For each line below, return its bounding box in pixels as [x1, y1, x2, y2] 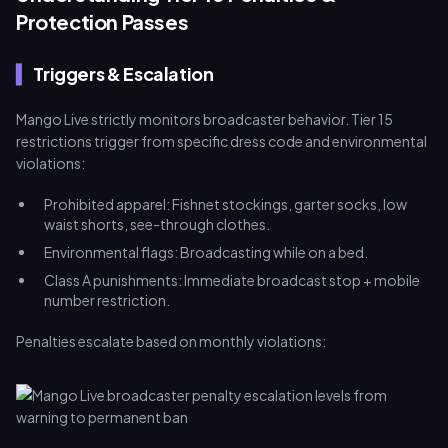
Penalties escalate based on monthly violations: [16, 332, 326, 350]
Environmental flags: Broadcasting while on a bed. [44, 243, 368, 261]
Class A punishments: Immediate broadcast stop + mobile [44, 271, 420, 289]
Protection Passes [16, 9, 189, 34]
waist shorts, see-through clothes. [44, 215, 270, 233]
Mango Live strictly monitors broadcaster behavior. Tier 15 [16, 110, 393, 128]
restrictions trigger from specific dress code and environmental [16, 132, 427, 150]
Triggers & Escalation [33, 62, 214, 85]
